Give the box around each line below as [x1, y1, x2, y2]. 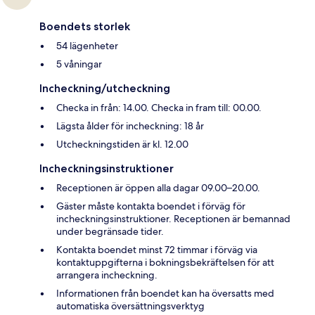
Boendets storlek [39, 20, 130, 34]
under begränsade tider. [56, 225, 164, 238]
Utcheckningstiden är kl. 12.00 [56, 138, 188, 151]
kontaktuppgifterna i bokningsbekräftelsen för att [56, 256, 274, 269]
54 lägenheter [56, 39, 118, 53]
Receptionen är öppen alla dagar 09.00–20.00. [56, 181, 260, 195]
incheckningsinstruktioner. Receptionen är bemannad [56, 212, 290, 226]
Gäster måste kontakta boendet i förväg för [56, 200, 245, 213]
